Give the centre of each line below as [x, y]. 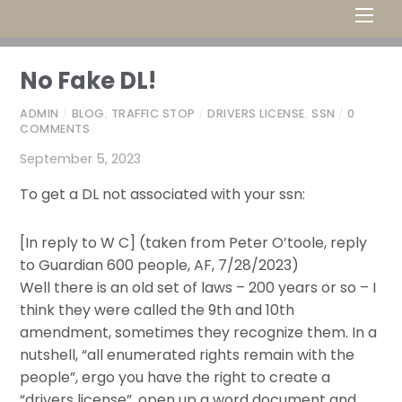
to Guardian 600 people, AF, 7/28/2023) [160, 265]
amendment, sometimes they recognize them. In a [199, 332]
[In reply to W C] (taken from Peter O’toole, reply [194, 242]
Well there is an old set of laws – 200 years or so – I [198, 287]
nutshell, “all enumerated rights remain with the [188, 354]
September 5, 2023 [81, 158]
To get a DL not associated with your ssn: [163, 195]
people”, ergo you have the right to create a [175, 377]
